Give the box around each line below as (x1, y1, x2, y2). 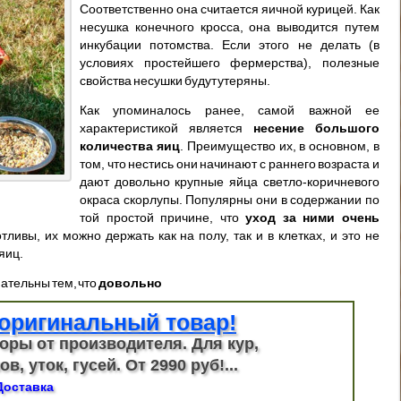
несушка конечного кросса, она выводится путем (80, 19, 380, 34)
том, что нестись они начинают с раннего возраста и (80, 156, 380, 171)
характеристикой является (80, 120, 253, 135)
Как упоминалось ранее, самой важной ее (80, 102, 380, 117)
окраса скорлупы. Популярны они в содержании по (80, 192, 380, 207)
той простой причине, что (80, 209, 246, 225)
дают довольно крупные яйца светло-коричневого (80, 174, 380, 189)
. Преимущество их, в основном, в (179, 138, 380, 153)
